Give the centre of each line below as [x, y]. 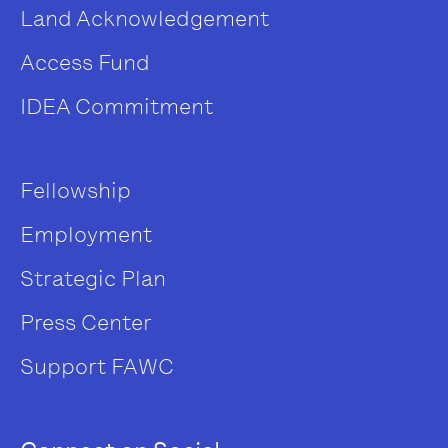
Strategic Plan [93, 278]
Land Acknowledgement [144, 18]
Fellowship [75, 190]
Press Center [86, 322]
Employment [86, 234]
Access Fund [85, 62]
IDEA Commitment [116, 106]
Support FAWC [97, 366]
